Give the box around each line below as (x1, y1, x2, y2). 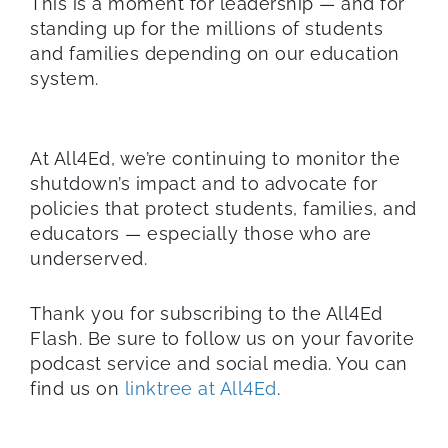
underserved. (30, 247, 147, 269)
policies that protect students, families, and (30, 197, 417, 219)
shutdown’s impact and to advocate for (30, 172, 378, 194)
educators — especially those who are (30, 222, 371, 244)
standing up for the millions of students (30, 17, 383, 39)
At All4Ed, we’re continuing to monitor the (30, 147, 400, 169)
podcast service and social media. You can (30, 352, 408, 374)
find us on (30, 377, 125, 399)
